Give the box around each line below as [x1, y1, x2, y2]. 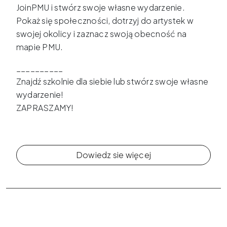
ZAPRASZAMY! [16, 102, 74, 113]
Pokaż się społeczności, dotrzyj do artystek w [16, 15, 194, 26]
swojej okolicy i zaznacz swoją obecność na [16, 28, 187, 40]
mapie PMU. [16, 42, 63, 53]
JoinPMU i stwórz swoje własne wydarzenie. [16, 2, 185, 13]
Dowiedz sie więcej [75, 149, 152, 161]
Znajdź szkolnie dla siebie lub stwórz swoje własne [16, 76, 208, 87]
